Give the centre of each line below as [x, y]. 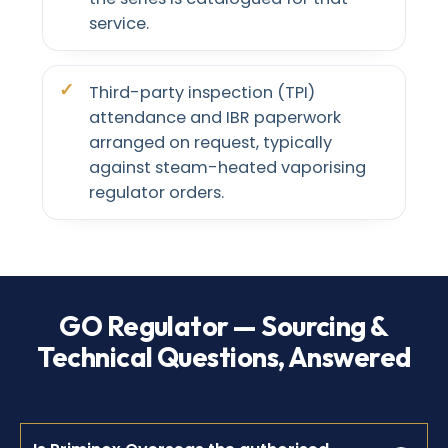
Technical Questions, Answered [224, 356]
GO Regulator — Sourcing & [224, 325]
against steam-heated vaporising [227, 167]
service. [119, 23]
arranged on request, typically [210, 142]
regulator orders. [156, 192]
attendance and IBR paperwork [215, 117]
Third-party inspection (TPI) [202, 92]
